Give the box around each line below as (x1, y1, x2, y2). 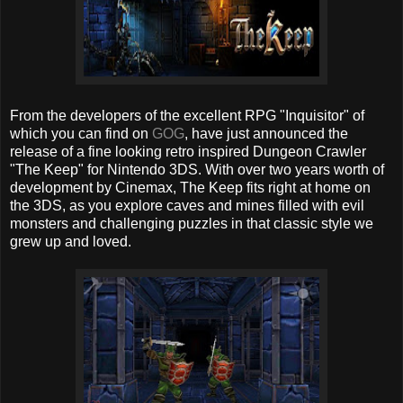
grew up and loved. (10, 234, 131, 250)
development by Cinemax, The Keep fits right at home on (10, 180, 371, 196)
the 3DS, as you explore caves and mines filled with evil (10, 198, 364, 214)
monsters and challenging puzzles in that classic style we (10, 216, 373, 232)
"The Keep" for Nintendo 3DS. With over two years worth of (10, 162, 384, 178)
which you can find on (10, 126, 152, 142)
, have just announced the (184, 126, 348, 142)
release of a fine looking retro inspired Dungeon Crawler (10, 144, 366, 160)
